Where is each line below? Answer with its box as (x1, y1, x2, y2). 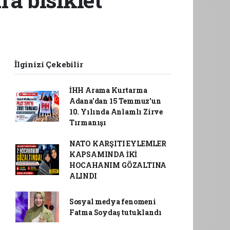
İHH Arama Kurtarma (69, 85, 147, 95)
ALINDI (69, 171, 97, 181)
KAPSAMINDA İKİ (69, 149, 138, 159)
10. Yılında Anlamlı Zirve (69, 107, 163, 117)
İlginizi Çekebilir (14, 59, 83, 69)
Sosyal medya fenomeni (69, 197, 156, 206)
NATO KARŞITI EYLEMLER (69, 139, 166, 148)
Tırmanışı (69, 118, 107, 127)
